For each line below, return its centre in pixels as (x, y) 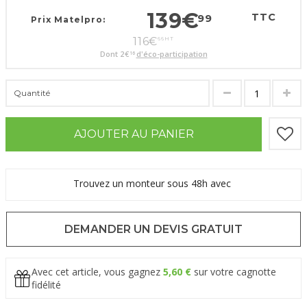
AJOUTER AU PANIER (134, 134)
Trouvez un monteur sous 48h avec (153, 184)
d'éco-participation (172, 54)
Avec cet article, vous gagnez (97, 272)
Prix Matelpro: (68, 20)
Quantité (32, 93)
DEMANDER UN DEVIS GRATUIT (153, 230)
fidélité (46, 285)
